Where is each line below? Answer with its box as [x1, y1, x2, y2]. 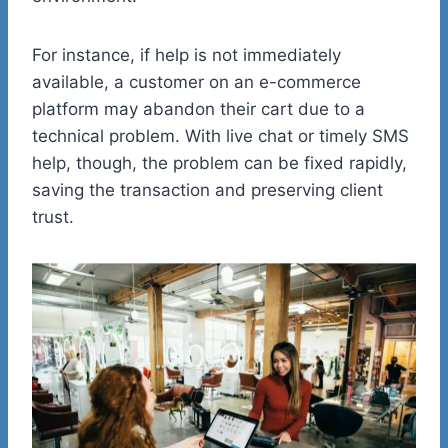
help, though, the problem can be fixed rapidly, [32, 152, 407, 173]
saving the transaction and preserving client [32, 179, 383, 200]
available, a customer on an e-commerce [32, 71, 361, 92]
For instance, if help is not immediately [32, 44, 341, 65]
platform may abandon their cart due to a [32, 98, 365, 119]
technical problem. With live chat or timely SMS [32, 125, 409, 146]
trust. [32, 206, 74, 227]
